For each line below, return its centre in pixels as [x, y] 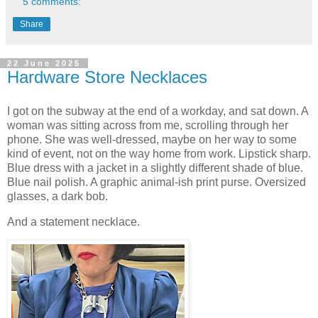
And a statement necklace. [73, 221]
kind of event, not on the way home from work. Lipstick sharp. [159, 153]
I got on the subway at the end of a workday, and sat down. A [158, 111]
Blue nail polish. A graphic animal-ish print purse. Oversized [157, 182]
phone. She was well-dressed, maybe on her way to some [152, 139]
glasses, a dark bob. [57, 196]
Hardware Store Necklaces [107, 77]
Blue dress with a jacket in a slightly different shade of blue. [155, 168]
